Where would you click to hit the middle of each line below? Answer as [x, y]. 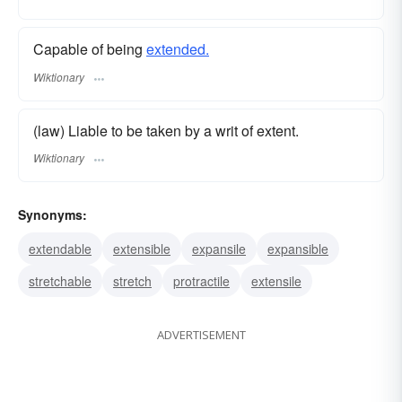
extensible [142, 248]
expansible [298, 248]
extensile [276, 280]
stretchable [60, 280]
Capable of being [90, 49]
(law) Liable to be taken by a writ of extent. [166, 130]
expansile [219, 248]
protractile [201, 280]
